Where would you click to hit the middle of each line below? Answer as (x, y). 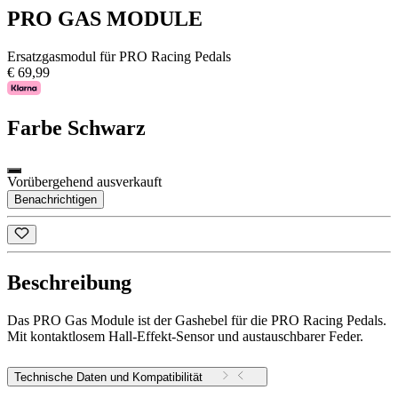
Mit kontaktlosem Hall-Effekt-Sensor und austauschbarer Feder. (185, 337)
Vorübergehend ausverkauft (84, 182)
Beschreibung (69, 283)
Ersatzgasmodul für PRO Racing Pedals (119, 57)
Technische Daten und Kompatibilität (108, 378)
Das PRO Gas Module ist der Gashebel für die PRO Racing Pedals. (197, 321)
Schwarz (107, 128)
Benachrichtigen (56, 200)
